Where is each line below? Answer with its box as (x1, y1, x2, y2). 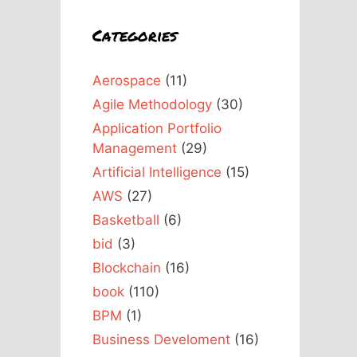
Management (92, 139, 177, 156)
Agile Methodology (92, 96, 212, 112)
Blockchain (92, 259, 161, 276)
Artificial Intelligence (92, 163, 222, 180)
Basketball (92, 211, 159, 228)
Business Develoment (92, 331, 230, 347)
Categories (92, 23, 177, 46)
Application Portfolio (92, 120, 222, 136)
